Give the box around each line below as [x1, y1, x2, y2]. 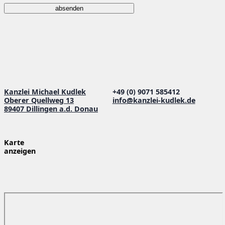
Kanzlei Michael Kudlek [4, 86, 86, 96]
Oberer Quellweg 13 [4, 95, 74, 105]
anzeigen [4, 146, 36, 156]
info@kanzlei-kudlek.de [112, 95, 195, 105]
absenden [55, 5, 83, 13]
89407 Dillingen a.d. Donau [4, 103, 98, 114]
